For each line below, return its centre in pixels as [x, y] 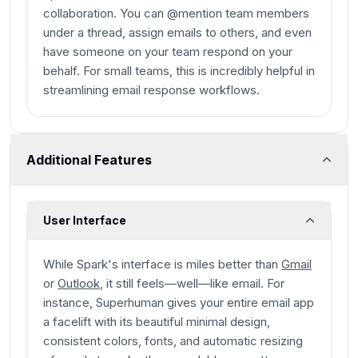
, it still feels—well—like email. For [192, 284]
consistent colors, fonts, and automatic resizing [173, 341]
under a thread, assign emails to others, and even [177, 33]
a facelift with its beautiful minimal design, [157, 322]
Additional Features [89, 159]
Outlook [79, 284]
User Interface [85, 221]
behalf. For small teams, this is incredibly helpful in [179, 71]
